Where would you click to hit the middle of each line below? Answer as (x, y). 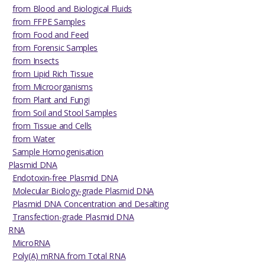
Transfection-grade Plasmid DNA (73, 217)
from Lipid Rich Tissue (53, 74)
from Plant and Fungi (51, 100)
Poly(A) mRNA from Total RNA (69, 256)
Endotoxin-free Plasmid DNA (65, 178)
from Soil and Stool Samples (65, 113)
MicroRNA (31, 243)
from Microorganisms (53, 87)
